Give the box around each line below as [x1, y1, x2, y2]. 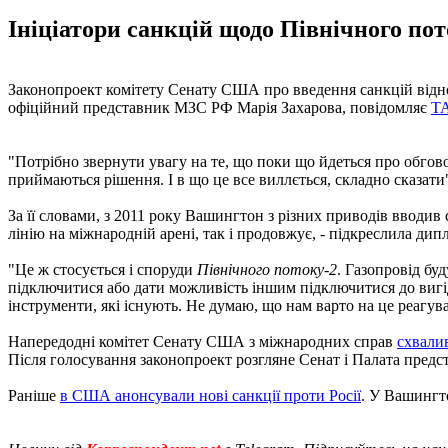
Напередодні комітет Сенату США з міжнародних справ [8, 332, 397, 350]
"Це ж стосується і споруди [8, 260, 197, 278]
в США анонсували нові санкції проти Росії [60, 386, 361, 404]
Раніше [8, 386, 60, 404]
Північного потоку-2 [197, 260, 337, 278]
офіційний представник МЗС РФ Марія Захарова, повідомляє [8, 98, 431, 116]
